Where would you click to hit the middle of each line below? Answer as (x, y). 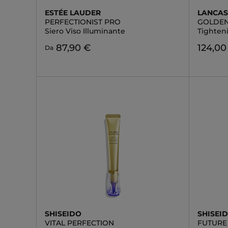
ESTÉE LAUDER (73, 13)
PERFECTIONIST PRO (83, 22)
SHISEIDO (63, 214)
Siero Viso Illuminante (85, 31)
